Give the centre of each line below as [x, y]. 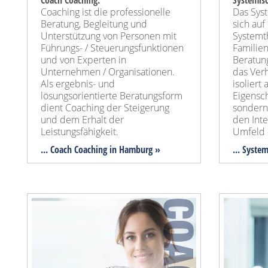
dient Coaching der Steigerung [105, 108]
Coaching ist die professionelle [106, 12]
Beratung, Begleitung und [94, 24]
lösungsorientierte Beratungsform [112, 96]
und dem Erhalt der [82, 120]
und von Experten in [83, 60]
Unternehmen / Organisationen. [108, 72]
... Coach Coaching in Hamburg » [100, 150]
